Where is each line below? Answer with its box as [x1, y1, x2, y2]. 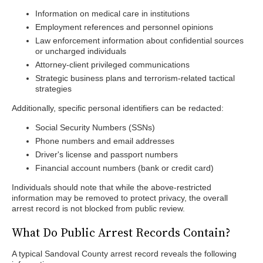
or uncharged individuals [35, 46, 126, 56]
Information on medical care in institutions [35, 9, 190, 18]
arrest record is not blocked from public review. [12, 204, 185, 213]
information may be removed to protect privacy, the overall [12, 193, 228, 203]
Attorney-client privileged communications [35, 60, 190, 69]
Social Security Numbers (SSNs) [35, 123, 155, 132]
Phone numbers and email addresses [35, 136, 174, 146]
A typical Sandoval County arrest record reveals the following [12, 249, 237, 258]
